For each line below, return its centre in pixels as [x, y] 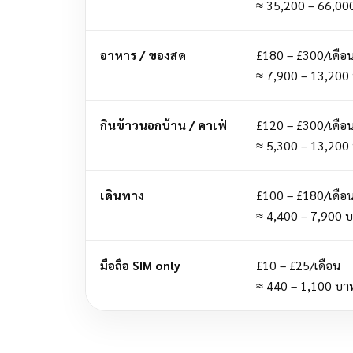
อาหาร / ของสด [143, 55]
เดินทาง [122, 195]
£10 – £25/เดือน [298, 265]
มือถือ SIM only [140, 265]
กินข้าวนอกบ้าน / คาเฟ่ [163, 125]
